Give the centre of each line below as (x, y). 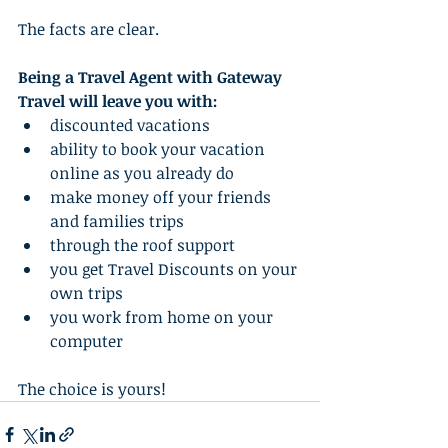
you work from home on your (163, 316)
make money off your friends (162, 196)
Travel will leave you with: (117, 100)
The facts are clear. (94, 28)
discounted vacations (134, 124)
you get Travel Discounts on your (175, 268)
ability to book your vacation (159, 148)
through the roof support (142, 244)
